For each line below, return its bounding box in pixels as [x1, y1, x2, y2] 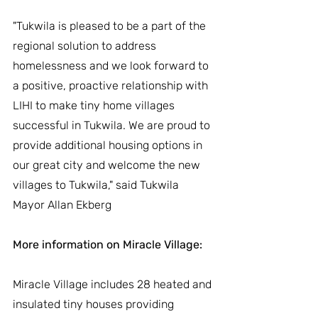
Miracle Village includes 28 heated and [13, 278, 214, 292]
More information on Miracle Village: [13, 238, 205, 252]
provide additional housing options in [13, 138, 205, 153]
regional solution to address [13, 39, 159, 53]
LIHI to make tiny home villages [13, 99, 177, 113]
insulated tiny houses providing [13, 297, 177, 312]
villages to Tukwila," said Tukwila [13, 178, 182, 192]
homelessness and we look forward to [13, 59, 212, 73]
